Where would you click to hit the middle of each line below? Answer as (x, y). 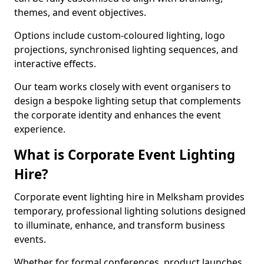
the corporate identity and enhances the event (118, 115)
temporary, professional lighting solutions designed (130, 211)
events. (31, 239)
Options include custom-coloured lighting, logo (120, 35)
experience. (40, 129)
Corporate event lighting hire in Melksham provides (129, 197)
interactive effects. (56, 64)
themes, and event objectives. (81, 12)
